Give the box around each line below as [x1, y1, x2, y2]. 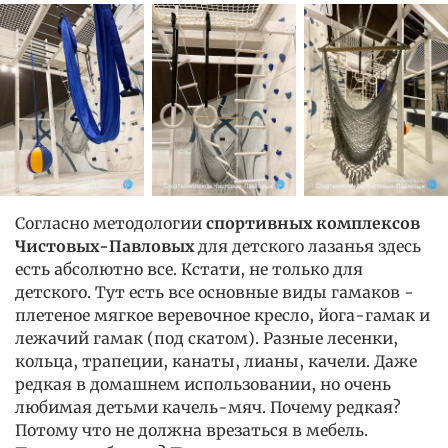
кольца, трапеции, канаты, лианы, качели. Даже [15, 351, 417, 371]
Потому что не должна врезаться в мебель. [15, 420, 368, 440]
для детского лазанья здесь [194, 236, 421, 256]
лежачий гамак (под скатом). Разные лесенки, [15, 328, 398, 348]
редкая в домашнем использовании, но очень [15, 374, 391, 394]
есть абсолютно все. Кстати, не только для [15, 259, 363, 279]
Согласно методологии [15, 213, 206, 233]
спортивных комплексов [206, 213, 420, 233]
